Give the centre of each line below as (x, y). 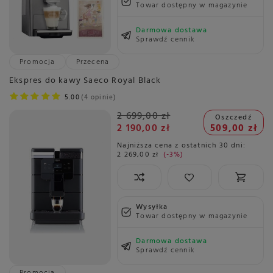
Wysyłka (152, 207)
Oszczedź (234, 118)
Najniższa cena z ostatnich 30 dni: (181, 146)
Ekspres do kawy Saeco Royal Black (85, 80)
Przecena (93, 62)
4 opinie (99, 97)
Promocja (37, 62)
